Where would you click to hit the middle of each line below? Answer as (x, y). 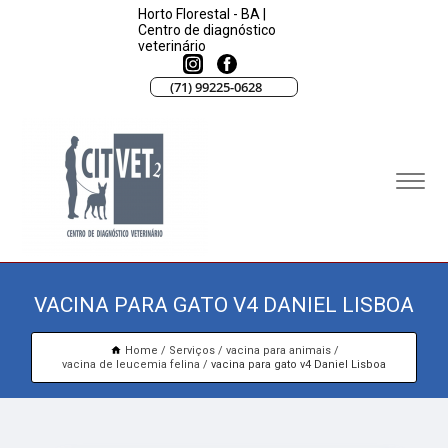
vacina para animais (278, 351)
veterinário (171, 45)
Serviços (191, 351)
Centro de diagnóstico (206, 29)
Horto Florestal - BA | (201, 13)
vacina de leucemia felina (131, 365)
